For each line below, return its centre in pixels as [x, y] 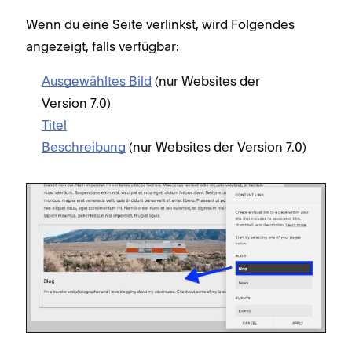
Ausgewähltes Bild [97, 81]
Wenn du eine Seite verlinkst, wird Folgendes [160, 24]
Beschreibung [84, 147]
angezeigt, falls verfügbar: [103, 46]
